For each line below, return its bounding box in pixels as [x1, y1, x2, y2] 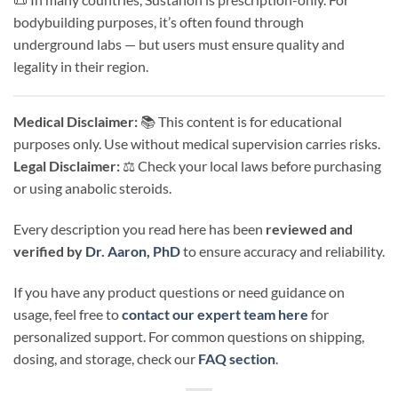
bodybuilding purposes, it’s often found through [13, 12, 304, 30]
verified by [13, 243, 85, 260]
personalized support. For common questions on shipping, [13, 328, 364, 346]
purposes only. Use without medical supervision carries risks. [13, 135, 380, 153]
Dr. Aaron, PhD [85, 243, 180, 260]
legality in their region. [13, 57, 148, 75]
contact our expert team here [122, 306, 308, 323]
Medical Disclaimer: [13, 113, 138, 131]
